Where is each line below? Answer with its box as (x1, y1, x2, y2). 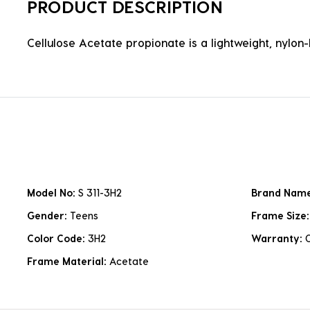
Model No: (27, 187, 78, 199)
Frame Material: (27, 255, 109, 268)
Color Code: (27, 232, 88, 245)
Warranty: (251, 232, 305, 245)
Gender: (27, 210, 70, 222)
